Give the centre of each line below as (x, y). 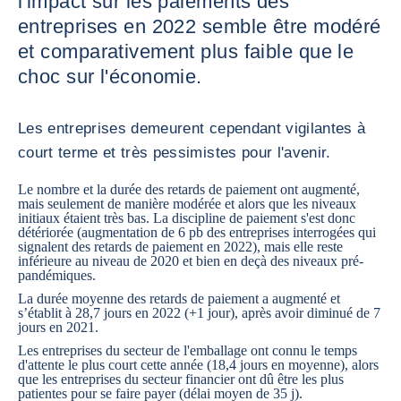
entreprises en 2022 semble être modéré (200, 26)
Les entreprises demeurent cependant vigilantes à (192, 128)
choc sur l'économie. (110, 77)
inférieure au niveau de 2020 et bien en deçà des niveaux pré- (191, 261)
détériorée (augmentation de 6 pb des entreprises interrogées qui (197, 232)
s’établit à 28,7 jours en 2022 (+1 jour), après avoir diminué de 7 (199, 313)
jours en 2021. (58, 327)
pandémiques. (57, 275)
